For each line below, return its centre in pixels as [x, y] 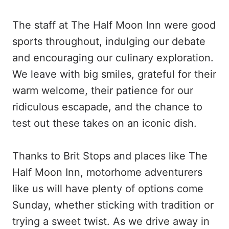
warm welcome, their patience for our [103, 90]
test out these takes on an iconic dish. [105, 123]
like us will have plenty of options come [108, 189]
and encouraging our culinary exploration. [113, 58]
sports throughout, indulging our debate [109, 41]
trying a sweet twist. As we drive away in [111, 221]
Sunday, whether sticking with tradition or [113, 205]
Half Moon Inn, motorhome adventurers [107, 172]
